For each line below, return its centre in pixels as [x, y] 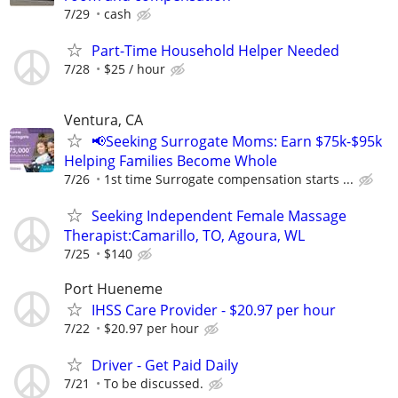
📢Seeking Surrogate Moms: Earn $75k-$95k [237, 141]
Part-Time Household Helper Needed [215, 51]
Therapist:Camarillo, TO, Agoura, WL [184, 235]
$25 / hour [135, 69]
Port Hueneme [113, 288]
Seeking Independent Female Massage [219, 215]
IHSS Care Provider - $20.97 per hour [214, 310]
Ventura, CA [103, 119]
